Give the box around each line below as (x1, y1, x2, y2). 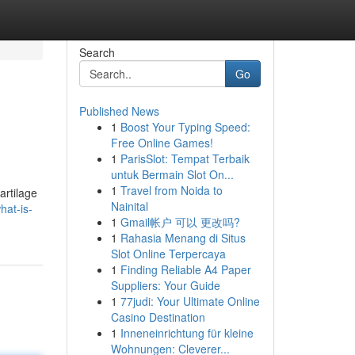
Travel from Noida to (120, 182, 223, 198)
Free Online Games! (110, 135, 213, 151)
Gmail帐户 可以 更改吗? (120, 214, 240, 230)
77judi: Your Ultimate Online (120, 293, 260, 309)
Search (78, 44, 115, 60)
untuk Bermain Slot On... (110, 166, 234, 182)
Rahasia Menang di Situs (120, 230, 246, 246)
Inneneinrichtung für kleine (120, 325, 254, 341)
